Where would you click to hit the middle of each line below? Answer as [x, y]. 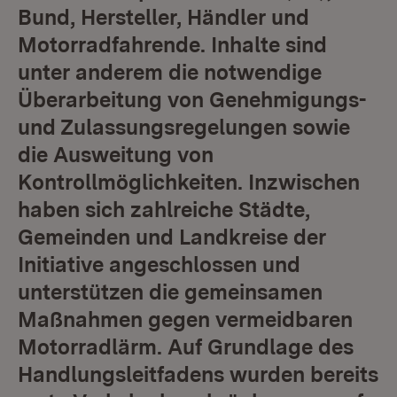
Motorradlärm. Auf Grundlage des [186, 347]
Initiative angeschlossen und [159, 265]
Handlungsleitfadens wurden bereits [198, 374]
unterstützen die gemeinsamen [170, 292]
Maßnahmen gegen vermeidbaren [185, 319]
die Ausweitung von [116, 155]
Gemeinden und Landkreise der [172, 237]
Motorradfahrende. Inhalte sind [172, 45]
